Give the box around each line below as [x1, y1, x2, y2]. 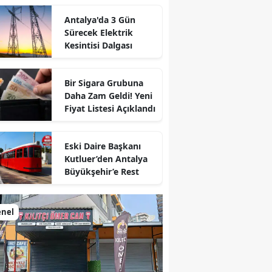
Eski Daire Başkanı [64, 140, 141, 152]
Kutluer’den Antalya [64, 153, 148, 165]
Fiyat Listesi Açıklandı [64, 103, 155, 115]
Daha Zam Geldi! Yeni [64, 90, 152, 102]
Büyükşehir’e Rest [64, 166, 139, 178]
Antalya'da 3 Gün [64, 14, 135, 26]
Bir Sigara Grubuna [64, 77, 143, 89]
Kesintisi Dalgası [64, 39, 132, 52]
